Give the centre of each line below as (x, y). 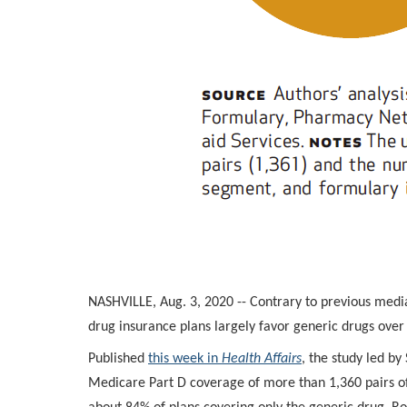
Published (118, 359)
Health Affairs (262, 359)
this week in (185, 359)
